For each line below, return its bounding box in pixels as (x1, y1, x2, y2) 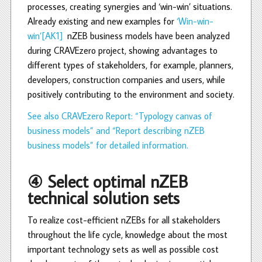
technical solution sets (27, 187, 180, 209)
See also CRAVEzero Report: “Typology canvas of (27, 110, 212, 122)
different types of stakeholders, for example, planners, (27, 59, 233, 71)
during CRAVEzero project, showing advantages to (27, 44, 218, 57)
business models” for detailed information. (27, 139, 188, 151)
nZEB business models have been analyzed (63, 30, 230, 42)
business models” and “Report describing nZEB (27, 125, 205, 137)
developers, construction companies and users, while (27, 74, 225, 86)
